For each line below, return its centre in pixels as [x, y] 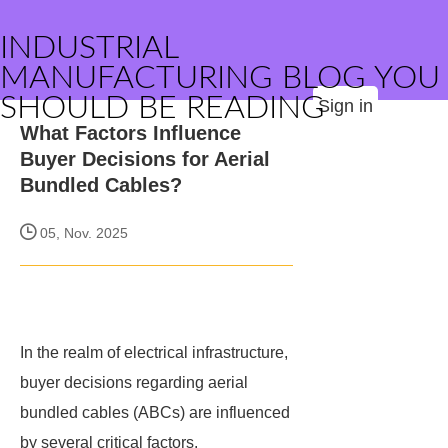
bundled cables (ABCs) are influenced [155, 412]
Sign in [345, 106]
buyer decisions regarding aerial [134, 382]
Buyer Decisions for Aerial [145, 159]
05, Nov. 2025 [82, 233]
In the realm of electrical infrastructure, [154, 352]
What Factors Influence [130, 133]
